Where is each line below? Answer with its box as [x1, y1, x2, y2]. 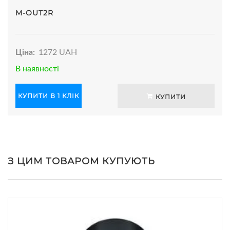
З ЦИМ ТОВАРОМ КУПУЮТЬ [8, 155, 155, 167]
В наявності [15, 64, 59, 73]
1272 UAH [39, 48, 78, 56]
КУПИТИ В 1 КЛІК [18, 91, 79, 100]
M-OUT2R [15, 8, 53, 17]
